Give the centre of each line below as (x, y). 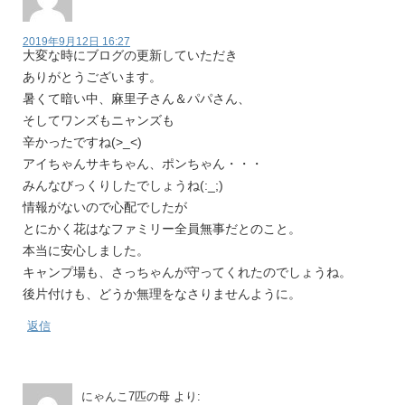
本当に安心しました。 (86, 250)
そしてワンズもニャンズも (99, 120)
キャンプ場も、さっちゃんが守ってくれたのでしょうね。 (187, 272)
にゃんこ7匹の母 (126, 396)
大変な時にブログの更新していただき (130, 55)
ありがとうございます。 (92, 77)
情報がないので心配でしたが (105, 207)
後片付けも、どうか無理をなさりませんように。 (162, 294)
